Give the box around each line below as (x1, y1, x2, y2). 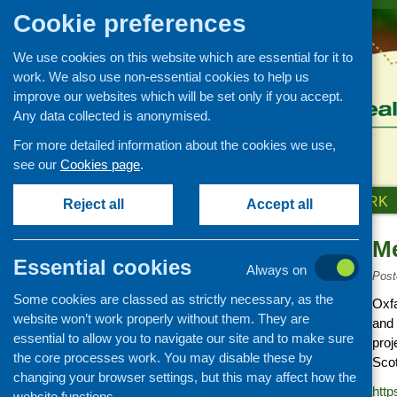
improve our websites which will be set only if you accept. (13, 89, 343, 104)
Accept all (245, 197, 313, 212)
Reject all (62, 197, 124, 212)
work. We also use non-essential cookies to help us (13, 69, 309, 84)
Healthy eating (167, 267, 254, 281)
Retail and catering (167, 292, 281, 307)
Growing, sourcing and (167, 318, 306, 332)
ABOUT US (214, 193, 288, 209)
